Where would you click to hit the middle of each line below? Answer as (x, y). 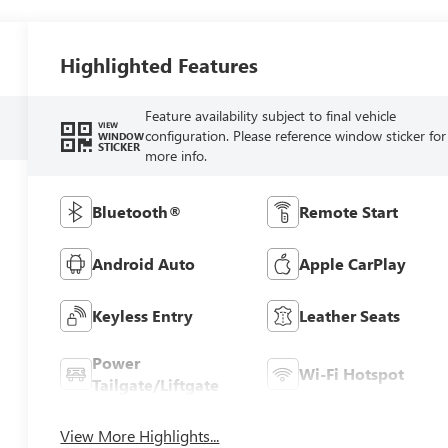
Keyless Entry (143, 315)
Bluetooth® (137, 211)
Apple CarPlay (352, 263)
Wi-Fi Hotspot (351, 373)
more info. (175, 155)
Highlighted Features (159, 64)
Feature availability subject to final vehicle (270, 115)
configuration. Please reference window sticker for (295, 135)
